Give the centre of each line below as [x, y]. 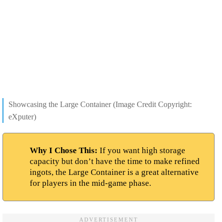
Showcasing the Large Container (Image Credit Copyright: [100, 104]
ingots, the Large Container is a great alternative [114, 172]
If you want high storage [141, 150]
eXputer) [22, 116]
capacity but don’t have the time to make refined [115, 161]
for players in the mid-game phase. [90, 183]
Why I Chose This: [64, 150]
